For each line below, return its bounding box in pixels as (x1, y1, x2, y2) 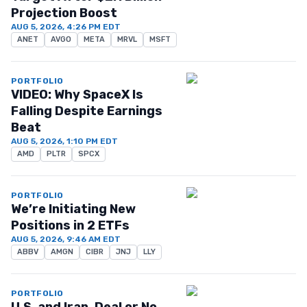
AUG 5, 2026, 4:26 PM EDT (11, 22, 121, 32)
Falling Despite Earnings (11, 103, 162, 119)
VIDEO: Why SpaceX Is (11, 87, 143, 102)
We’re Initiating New (11, 201, 136, 217)
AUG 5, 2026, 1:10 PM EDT (11, 136, 118, 146)
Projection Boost (11, 5, 117, 21)
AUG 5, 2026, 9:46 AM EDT (11, 234, 121, 244)
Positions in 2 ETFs (11, 218, 130, 233)
